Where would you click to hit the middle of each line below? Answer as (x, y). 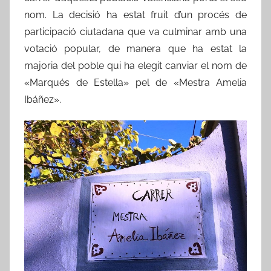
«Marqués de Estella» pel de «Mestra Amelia (135, 82)
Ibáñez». (43, 99)
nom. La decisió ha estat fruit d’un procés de (135, 15)
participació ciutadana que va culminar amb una (135, 31)
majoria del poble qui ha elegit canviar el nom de (135, 65)
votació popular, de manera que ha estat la (135, 48)
